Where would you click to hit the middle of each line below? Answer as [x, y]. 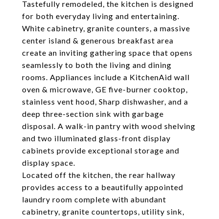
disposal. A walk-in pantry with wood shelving [109, 126]
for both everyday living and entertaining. [101, 16]
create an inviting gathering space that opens [107, 53]
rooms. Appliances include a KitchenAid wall [106, 77]
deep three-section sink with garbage [93, 114]
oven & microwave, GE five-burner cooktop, [105, 89]
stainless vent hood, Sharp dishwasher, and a [105, 101]
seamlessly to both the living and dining [97, 65]
